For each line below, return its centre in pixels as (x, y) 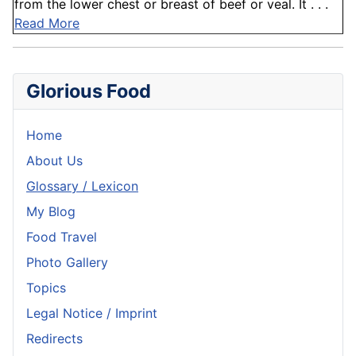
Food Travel (62, 237)
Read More (47, 23)
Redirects (54, 339)
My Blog (51, 212)
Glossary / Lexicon (82, 186)
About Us (54, 161)
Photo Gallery (67, 263)
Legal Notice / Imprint (92, 313)
